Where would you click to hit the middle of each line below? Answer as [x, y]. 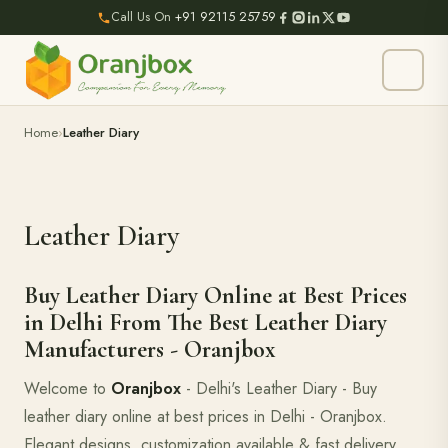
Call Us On [143, 17]
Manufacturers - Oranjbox [150, 349]
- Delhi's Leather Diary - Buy [279, 388]
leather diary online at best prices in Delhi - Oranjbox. [205, 416]
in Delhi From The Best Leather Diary [205, 322]
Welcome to [67, 388]
